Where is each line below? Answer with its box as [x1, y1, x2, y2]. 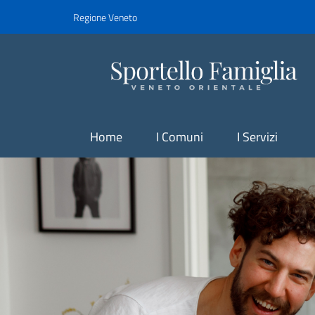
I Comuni [156, 127, 203, 146]
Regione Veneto [73, 9, 137, 25]
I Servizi [237, 127, 278, 146]
